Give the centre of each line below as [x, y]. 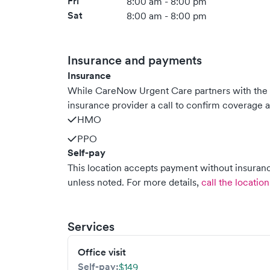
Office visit [102, 252]
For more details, [163, 182]
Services [91, 227]
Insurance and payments [135, 60]
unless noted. [96, 182]
